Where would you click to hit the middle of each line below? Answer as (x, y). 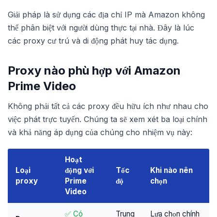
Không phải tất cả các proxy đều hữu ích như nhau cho (108, 106)
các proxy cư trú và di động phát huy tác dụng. (93, 41)
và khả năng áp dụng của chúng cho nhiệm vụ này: (100, 132)
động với (79, 170)
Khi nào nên (171, 170)
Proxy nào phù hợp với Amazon (94, 70)
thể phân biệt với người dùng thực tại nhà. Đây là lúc (101, 28)
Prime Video (42, 86)
